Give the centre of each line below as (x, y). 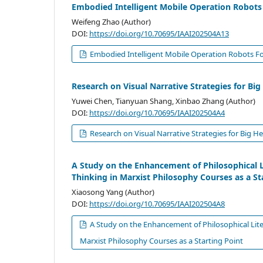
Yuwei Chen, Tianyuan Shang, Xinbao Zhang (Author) (163, 101)
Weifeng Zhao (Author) (111, 22)
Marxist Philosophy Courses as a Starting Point (162, 241)
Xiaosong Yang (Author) (113, 192)
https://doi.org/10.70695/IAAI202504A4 (157, 113)
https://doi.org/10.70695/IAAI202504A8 (157, 204)
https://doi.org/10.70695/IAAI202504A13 (159, 34)
